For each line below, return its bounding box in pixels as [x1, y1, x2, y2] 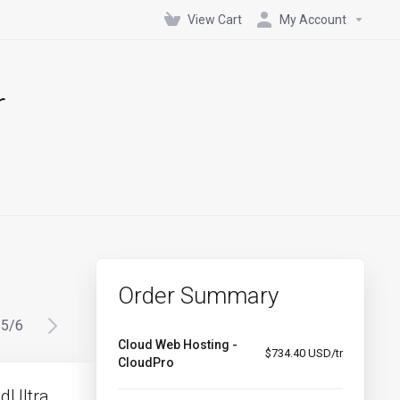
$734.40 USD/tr [265, 346, 343, 360]
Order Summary [118, 282, 279, 309]
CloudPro [118, 355, 174, 370]
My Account [279, 12, 346, 27]
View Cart [187, 12, 242, 27]
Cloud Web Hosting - [118, 337, 237, 352]
